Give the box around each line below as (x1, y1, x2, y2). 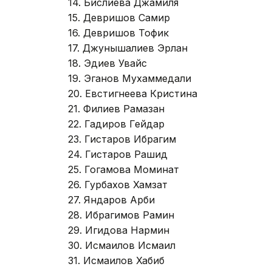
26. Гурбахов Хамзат (68, 178, 168, 191)
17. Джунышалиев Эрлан (68, 41, 188, 54)
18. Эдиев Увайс (68, 56, 147, 69)
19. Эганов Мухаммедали (68, 72, 191, 84)
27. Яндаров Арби (68, 193, 155, 206)
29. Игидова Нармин (68, 223, 169, 236)
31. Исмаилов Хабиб (68, 254, 165, 267)
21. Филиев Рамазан (68, 102, 165, 115)
